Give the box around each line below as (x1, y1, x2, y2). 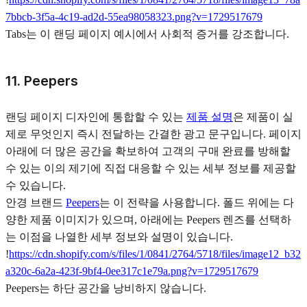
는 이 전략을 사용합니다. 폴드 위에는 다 (99, 196, 294, 208)
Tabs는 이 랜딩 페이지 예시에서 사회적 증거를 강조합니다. (5, 28, 289, 40)
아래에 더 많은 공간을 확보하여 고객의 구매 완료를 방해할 (5, 145, 291, 157)
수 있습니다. (5, 179, 66, 191)
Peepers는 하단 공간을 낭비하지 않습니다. (5, 282, 206, 294)
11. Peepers (5, 72, 78, 89)
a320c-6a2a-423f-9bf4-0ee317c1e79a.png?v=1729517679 (5, 265, 258, 277)
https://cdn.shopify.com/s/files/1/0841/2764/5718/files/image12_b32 (9, 247, 301, 260)
